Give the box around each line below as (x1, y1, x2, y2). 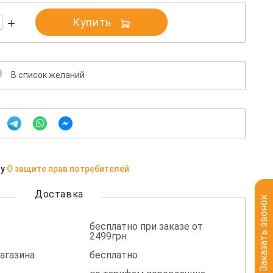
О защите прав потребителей (7, 164, 129, 174)
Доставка (34, 188, 84, 200)
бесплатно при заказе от (89, 221, 203, 233)
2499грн (89, 230, 127, 243)
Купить (72, 16, 112, 29)
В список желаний (11, 70, 85, 80)
